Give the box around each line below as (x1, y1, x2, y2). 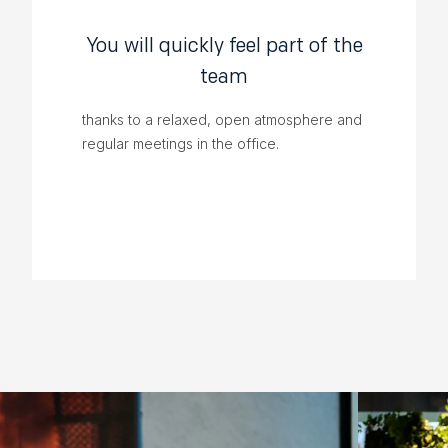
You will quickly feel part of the (85, 33, 363, 58)
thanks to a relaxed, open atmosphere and (82, 111, 362, 129)
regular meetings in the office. (82, 135, 279, 153)
